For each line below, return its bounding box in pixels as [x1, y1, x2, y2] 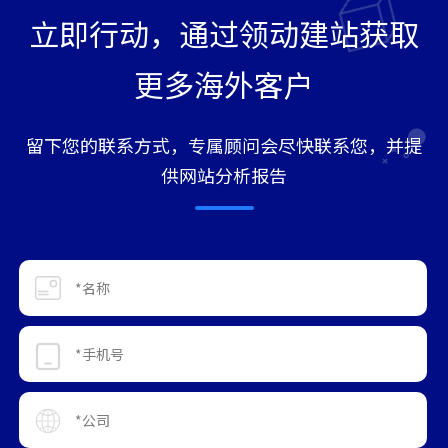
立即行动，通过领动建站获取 [29, 10, 419, 55]
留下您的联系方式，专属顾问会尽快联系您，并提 [26, 131, 422, 158]
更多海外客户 [134, 61, 314, 106]
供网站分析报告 [161, 161, 287, 188]
